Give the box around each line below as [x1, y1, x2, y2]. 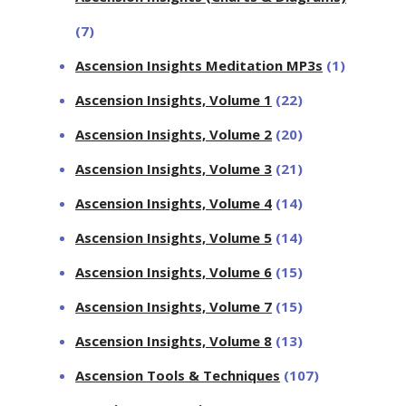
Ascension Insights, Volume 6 [75, 262, 273, 281]
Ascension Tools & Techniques [75, 365, 281, 384]
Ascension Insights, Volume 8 [75, 331, 273, 350]
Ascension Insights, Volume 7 [75, 296, 273, 315]
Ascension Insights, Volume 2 [75, 124, 273, 143]
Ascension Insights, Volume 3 [75, 159, 273, 178]
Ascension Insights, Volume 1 [75, 90, 273, 109]
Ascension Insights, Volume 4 [75, 193, 273, 212]
